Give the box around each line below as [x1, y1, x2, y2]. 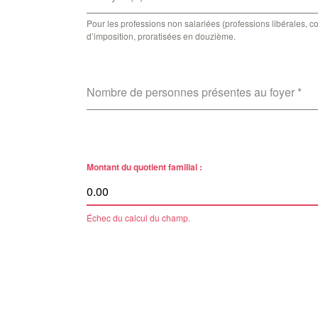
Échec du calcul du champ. [87, 212, 190, 224]
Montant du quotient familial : [87, 160, 202, 173]
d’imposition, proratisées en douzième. [87, 30, 236, 42]
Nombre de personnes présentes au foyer [87, 84, 297, 100]
